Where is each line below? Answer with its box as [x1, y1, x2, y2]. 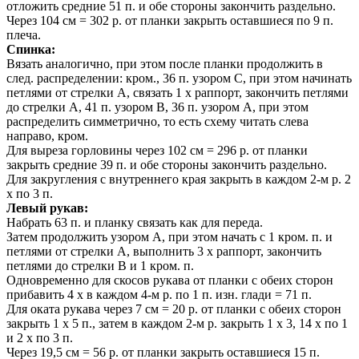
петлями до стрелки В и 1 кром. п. [6, 259, 197, 273]
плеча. [6, 28, 41, 42]
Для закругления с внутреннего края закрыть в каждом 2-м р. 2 [6, 172, 351, 187]
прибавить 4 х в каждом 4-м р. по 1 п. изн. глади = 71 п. [6, 288, 312, 302]
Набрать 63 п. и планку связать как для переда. [6, 216, 263, 230]
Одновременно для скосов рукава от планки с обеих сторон [6, 273, 333, 288]
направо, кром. [6, 129, 88, 143]
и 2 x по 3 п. [6, 331, 73, 345]
